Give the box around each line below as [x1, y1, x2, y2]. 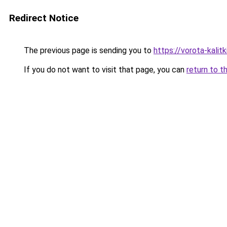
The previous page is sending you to [22, 46, 154, 55]
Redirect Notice [9, 12, 79, 24]
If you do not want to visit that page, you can [22, 65, 186, 74]
